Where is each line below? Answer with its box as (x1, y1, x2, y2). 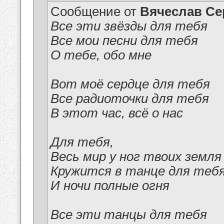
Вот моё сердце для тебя (50, 77, 210, 91)
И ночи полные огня (50, 178, 169, 193)
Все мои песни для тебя (50, 33, 198, 48)
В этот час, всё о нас (50, 106, 183, 120)
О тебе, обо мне (50, 48, 151, 62)
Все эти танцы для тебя (50, 207, 207, 222)
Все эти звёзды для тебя (50, 19, 207, 33)
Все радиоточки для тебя (50, 91, 209, 106)
